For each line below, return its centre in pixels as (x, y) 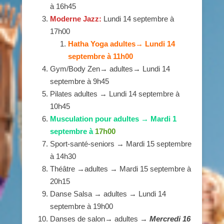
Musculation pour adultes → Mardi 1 (113, 119)
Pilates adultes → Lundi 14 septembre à (115, 94)
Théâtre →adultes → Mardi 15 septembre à (120, 169)
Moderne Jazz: (77, 19)
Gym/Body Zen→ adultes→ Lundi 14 (110, 69)
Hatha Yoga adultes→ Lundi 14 (121, 44)
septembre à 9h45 (79, 81)
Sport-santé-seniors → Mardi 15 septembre (121, 144)
